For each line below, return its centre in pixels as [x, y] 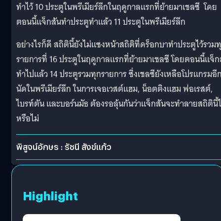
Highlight [50, 195]
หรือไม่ [28, 118]
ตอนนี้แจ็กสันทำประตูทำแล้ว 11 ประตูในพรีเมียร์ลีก [102, 22]
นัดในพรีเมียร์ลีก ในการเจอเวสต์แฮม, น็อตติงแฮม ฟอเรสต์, [115, 89]
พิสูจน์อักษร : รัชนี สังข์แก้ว [64, 147]
